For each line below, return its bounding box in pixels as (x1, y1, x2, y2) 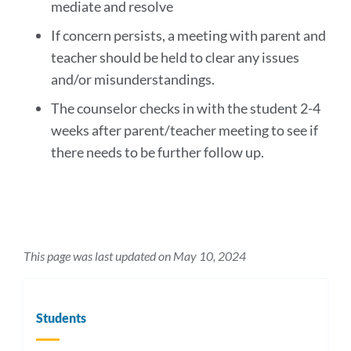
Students (36, 310, 86, 325)
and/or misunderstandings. (50, 71, 215, 88)
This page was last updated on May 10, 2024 (24, 248, 246, 263)
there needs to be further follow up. (50, 143, 266, 161)
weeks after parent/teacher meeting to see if (50, 121, 318, 139)
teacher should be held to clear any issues (50, 49, 299, 66)
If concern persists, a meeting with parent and (50, 27, 326, 44)
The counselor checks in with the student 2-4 (50, 100, 320, 117)
